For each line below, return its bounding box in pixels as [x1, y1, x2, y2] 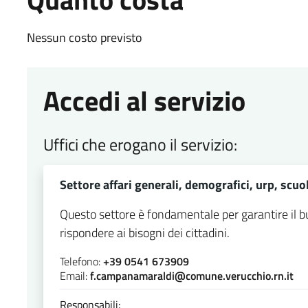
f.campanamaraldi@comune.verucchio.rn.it [89, 267, 294, 284]
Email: [59, 267, 90, 284]
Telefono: [59, 252, 103, 269]
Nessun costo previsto [26, 27, 142, 47]
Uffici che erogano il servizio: [43, 131, 237, 157]
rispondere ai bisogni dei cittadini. [59, 223, 230, 242]
